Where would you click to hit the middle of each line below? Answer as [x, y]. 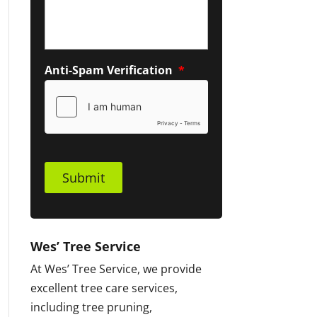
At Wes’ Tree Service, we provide [116, 269]
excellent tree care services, [104, 288]
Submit [83, 178]
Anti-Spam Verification [108, 70]
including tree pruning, [91, 307]
